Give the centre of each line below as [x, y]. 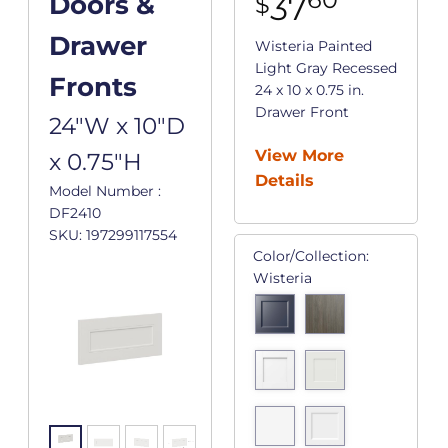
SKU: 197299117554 [112, 235]
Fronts [92, 87]
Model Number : [104, 191]
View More [299, 156]
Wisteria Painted [313, 46]
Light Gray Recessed [326, 68]
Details [284, 181]
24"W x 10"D [116, 126]
